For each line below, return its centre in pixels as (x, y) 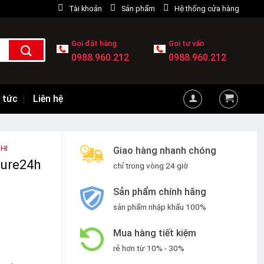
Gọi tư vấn (187, 44)
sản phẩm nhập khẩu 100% (160, 207)
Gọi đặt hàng (94, 44)
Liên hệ (48, 99)
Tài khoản (85, 9)
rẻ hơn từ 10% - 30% (149, 248)
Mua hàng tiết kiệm (155, 233)
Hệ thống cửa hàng (207, 9)
